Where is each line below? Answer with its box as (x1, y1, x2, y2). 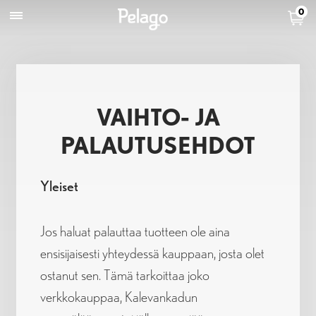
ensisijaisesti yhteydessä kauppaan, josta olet (39, 244, 265, 262)
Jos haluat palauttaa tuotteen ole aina (39, 222, 230, 240)
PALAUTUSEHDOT (61, 131, 255, 160)
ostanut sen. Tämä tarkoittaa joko (39, 266, 209, 284)
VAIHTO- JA (96, 103, 220, 132)
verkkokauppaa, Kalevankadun (39, 288, 197, 305)
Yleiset (39, 177, 78, 195)
